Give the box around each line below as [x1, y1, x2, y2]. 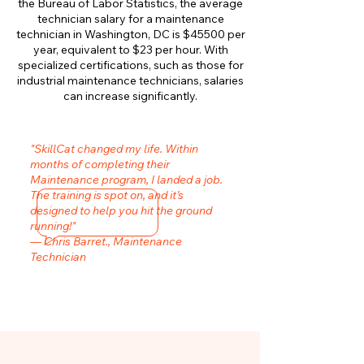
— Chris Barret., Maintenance [30, 234, 182, 249]
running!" [30, 219, 76, 233]
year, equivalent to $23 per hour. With [32, 42, 228, 57]
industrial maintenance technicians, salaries [17, 73, 244, 88]
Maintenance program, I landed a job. [30, 172, 223, 187]
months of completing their [30, 157, 170, 171]
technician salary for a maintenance [37, 11, 224, 26]
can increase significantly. [63, 89, 197, 103]
